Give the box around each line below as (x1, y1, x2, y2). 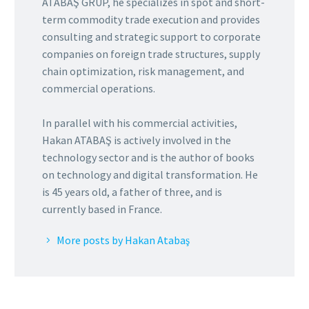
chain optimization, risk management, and (42, 64, 244, 79)
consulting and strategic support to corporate (42, 30, 261, 44)
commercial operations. (42, 81, 155, 96)
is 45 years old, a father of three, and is (42, 185, 222, 199)
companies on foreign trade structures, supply (42, 47, 260, 61)
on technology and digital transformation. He (42, 168, 258, 182)
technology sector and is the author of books (42, 150, 255, 165)
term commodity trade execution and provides (42, 12, 260, 27)
